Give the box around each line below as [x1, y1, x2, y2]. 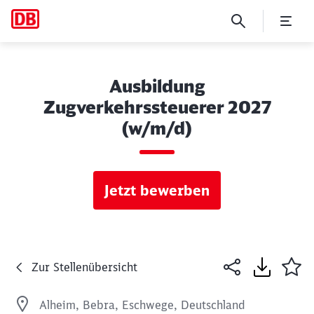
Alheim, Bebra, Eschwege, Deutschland [39, 298, 245, 312]
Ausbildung [109, 75, 205, 97]
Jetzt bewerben [104, 182, 210, 199]
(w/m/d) [122, 117, 192, 139]
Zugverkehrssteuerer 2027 [43, 96, 271, 118]
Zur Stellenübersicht [32, 260, 137, 274]
